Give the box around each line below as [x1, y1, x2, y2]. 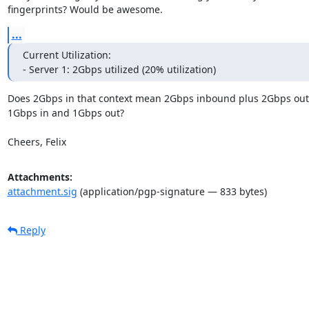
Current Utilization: [22, 48, 111, 61]
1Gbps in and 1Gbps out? [7, 106, 124, 119]
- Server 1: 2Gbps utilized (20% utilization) [22, 62, 216, 76]
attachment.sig [7, 184, 77, 198]
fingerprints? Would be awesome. [7, 2, 163, 16]
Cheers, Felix [7, 134, 66, 148]
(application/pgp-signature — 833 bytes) [77, 184, 267, 198]
